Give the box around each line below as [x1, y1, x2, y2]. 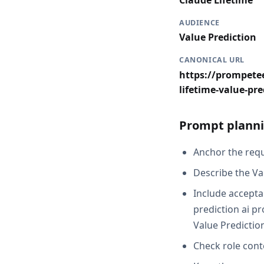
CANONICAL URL [179, 55, 245, 65]
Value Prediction [179, 31, 256, 44]
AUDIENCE [179, 18, 220, 28]
